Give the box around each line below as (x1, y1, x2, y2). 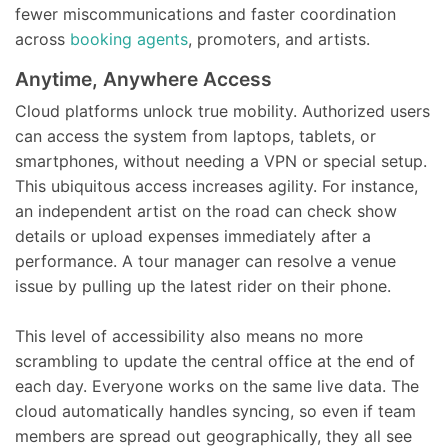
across (15, 29, 70, 49)
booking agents (70, 29, 188, 49)
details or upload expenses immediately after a (15, 226, 371, 246)
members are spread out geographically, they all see (15, 426, 412, 446)
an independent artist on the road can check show (15, 201, 397, 221)
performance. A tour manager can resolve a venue (15, 251, 396, 271)
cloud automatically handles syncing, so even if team (15, 401, 416, 421)
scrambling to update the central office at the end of (15, 351, 415, 371)
